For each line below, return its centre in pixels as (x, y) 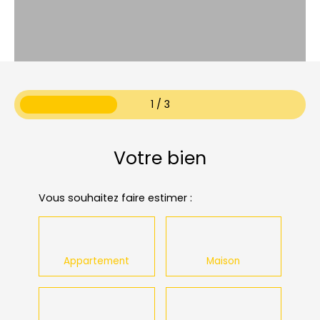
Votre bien (160, 159)
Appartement (97, 261)
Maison (224, 261)
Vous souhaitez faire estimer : (115, 198)
